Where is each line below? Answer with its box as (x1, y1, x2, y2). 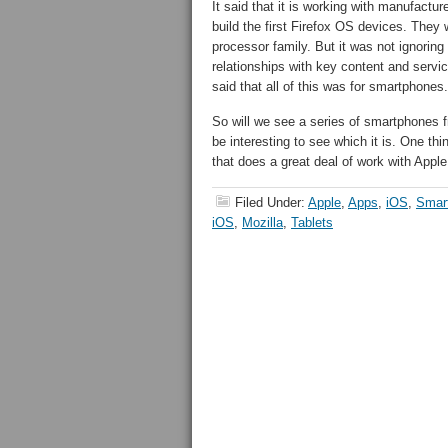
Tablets (291, 215, 333, 230)
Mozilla (242, 215, 283, 230)
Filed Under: (235, 195, 308, 210)
